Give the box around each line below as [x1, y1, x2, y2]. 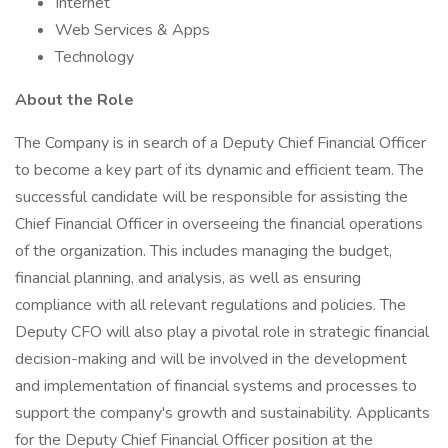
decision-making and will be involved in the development [15, 348, 407, 370]
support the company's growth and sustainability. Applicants [15, 402, 430, 424]
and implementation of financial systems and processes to [15, 375, 417, 397]
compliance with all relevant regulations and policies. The [15, 294, 406, 316]
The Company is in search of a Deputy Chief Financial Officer [15, 132, 426, 154]
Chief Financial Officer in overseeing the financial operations [15, 213, 423, 235]
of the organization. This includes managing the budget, [15, 240, 392, 262]
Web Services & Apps [55, 19, 210, 41]
